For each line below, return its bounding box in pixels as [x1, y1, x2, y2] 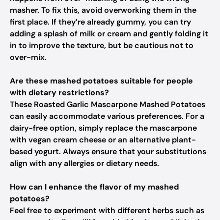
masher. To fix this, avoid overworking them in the [10, 5, 196, 15]
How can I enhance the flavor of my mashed [10, 182, 179, 192]
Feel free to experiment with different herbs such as [10, 205, 204, 216]
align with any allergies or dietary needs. [10, 158, 159, 168]
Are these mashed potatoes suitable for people [10, 76, 193, 86]
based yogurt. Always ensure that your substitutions [10, 146, 206, 157]
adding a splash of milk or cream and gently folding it [10, 28, 208, 39]
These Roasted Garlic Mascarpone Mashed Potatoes [10, 99, 205, 110]
